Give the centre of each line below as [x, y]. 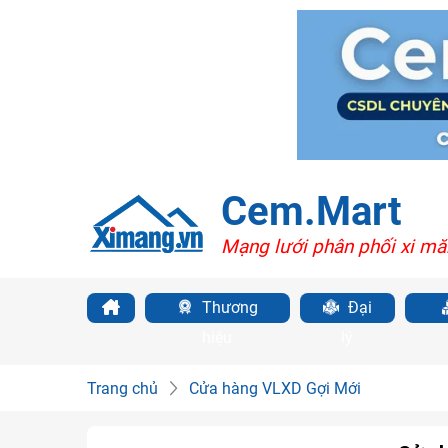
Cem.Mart [311, 211]
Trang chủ [122, 388]
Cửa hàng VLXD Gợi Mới [275, 388]
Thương [227, 307]
